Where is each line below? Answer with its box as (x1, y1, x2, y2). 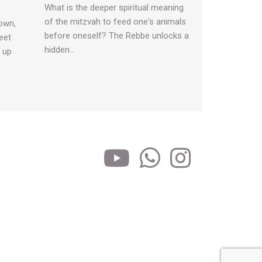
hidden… (44, 44, 75, 56)
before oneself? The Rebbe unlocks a (44, 30, 189, 42)
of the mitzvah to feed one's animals (44, 16, 186, 27)
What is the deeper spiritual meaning (44, 2, 184, 13)
